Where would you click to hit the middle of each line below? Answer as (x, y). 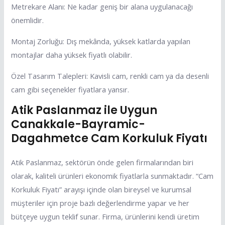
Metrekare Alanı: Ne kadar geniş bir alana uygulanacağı (102, 7)
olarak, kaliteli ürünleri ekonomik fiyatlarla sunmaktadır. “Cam (113, 176)
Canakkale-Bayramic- (78, 125)
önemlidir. (28, 20)
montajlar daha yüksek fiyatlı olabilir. (72, 55)
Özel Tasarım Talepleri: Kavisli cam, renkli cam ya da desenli (110, 76)
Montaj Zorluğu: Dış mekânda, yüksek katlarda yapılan (101, 41)
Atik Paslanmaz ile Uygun (84, 110)
